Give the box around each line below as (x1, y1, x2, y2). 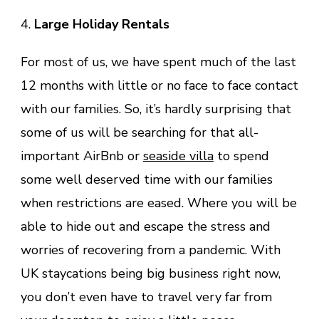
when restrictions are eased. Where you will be (21, 194, 297, 211)
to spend (214, 147, 269, 164)
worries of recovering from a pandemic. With (21, 241, 281, 258)
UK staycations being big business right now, (21, 264, 281, 282)
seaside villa (143, 147, 214, 164)
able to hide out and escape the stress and (21, 217, 271, 235)
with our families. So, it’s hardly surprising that (21, 100, 291, 117)
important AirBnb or (21, 147, 143, 164)
